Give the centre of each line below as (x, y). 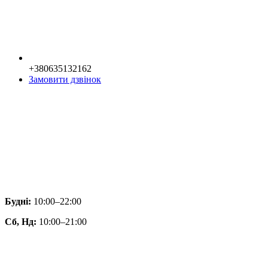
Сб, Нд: (21, 221)
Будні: (18, 201)
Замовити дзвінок (65, 79)
